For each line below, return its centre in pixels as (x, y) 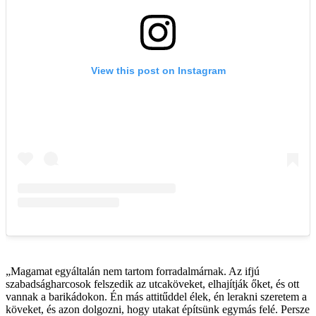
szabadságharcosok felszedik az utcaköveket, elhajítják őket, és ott (152, 284)
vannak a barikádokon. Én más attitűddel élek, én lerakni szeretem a (156, 296)
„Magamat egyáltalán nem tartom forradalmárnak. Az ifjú (133, 271)
